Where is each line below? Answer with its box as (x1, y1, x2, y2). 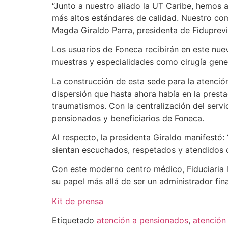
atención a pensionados (97, 215, 188, 226)
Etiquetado (52, 215, 97, 226)
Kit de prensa (52, 195, 103, 206)
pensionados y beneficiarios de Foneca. (52, 112, 204, 123)
